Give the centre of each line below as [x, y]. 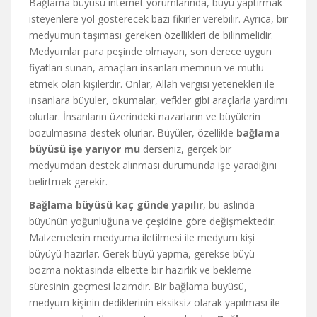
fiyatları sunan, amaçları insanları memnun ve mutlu [146, 67]
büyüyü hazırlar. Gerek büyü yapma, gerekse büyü [142, 253]
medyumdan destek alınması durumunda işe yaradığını [153, 165]
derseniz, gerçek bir [186, 149]
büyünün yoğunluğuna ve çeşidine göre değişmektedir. [152, 221]
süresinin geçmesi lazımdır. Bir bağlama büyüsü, [138, 286]
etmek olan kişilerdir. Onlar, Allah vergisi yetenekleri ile [152, 83]
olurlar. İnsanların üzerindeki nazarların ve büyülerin [145, 116]
